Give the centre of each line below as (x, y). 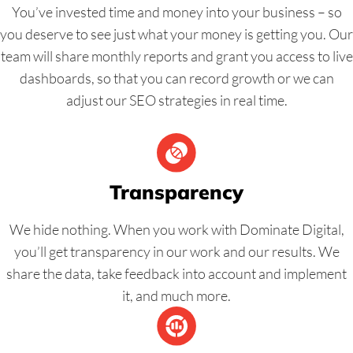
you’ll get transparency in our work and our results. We (176, 252)
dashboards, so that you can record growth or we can (176, 78)
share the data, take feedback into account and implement (176, 274)
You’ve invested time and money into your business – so (176, 12)
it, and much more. (176, 296)
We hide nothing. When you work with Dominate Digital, (176, 230)
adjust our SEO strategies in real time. (176, 100)
